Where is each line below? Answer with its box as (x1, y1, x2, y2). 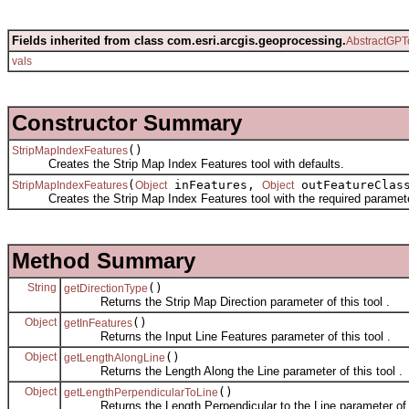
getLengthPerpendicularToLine (64, 385, 218, 399)
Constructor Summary (12, 110, 242, 135)
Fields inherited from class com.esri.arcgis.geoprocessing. (12, 33, 346, 47)
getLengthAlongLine (64, 351, 165, 364)
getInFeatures (64, 316, 132, 330)
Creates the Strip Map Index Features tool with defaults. (12, 156, 344, 171)
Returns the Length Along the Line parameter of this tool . (64, 363, 403, 378)
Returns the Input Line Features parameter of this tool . (64, 329, 391, 343)
